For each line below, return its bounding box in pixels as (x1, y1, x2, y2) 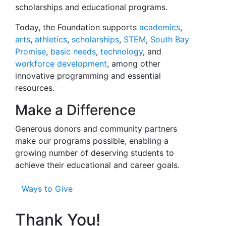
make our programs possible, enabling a (15, 136, 168, 146)
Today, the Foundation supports (15, 22, 139, 32)
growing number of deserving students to (15, 148, 174, 158)
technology (100, 46, 143, 56)
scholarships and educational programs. (15, 2, 167, 12)
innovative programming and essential (15, 71, 161, 81)
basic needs (50, 46, 96, 56)
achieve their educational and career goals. (15, 160, 182, 170)
